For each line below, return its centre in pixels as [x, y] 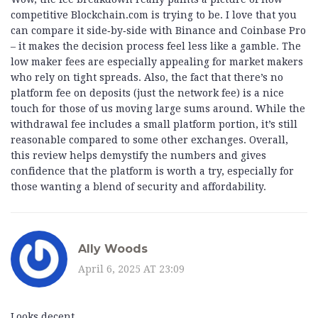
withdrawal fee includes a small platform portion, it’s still [154, 125]
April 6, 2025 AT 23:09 [131, 269]
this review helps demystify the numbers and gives [138, 156]
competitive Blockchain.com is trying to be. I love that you [154, 15]
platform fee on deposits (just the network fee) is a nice [147, 93]
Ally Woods [113, 248]
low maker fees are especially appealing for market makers [157, 62]
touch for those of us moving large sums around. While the [158, 109]
